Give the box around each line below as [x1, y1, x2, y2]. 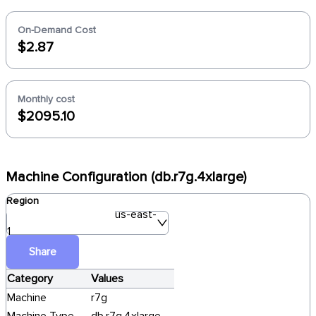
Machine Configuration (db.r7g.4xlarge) [6, 169, 246, 186]
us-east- [115, 207, 157, 221]
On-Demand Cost [18, 24, 96, 36]
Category [7, 272, 53, 286]
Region [6, 195, 39, 207]
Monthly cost [18, 93, 75, 105]
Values [91, 272, 123, 286]
